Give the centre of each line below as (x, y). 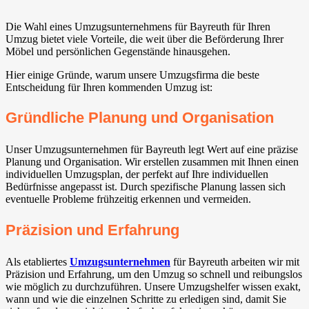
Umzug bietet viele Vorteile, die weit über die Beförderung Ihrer (144, 39)
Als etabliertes (38, 261)
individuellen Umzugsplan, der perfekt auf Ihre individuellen (137, 175)
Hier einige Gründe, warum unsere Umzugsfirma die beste (132, 75)
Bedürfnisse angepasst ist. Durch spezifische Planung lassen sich (146, 187)
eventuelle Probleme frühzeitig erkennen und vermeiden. (128, 199)
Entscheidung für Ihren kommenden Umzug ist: (109, 88)
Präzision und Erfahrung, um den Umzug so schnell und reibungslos (154, 274)
